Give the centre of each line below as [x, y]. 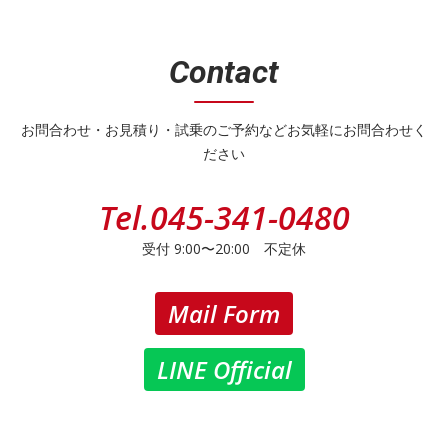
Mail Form [224, 314]
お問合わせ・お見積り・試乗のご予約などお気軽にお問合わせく [224, 129]
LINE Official [224, 369]
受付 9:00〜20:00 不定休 [224, 248]
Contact [224, 72]
